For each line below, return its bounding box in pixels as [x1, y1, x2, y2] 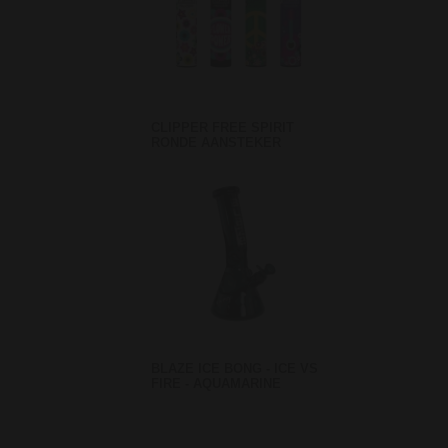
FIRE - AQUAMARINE [126, 375, 256, 391]
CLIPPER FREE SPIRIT [126, 119, 269, 135]
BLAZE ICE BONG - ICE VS [126, 360, 293, 376]
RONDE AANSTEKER [126, 134, 256, 150]
